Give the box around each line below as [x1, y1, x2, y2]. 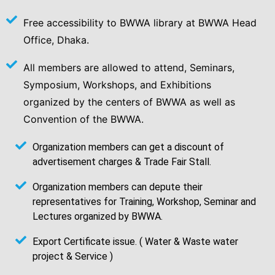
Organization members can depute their [32, 181, 203, 193]
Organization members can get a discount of [32, 141, 224, 153]
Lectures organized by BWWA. [32, 211, 163, 223]
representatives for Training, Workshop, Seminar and [32, 196, 256, 208]
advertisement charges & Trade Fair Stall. [32, 156, 211, 168]
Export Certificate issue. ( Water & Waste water [32, 236, 238, 248]
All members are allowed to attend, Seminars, [23, 61, 234, 74]
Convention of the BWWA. [23, 113, 144, 126]
